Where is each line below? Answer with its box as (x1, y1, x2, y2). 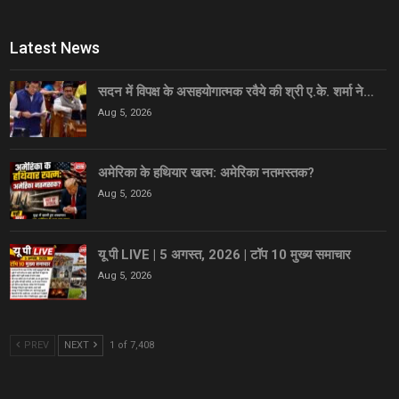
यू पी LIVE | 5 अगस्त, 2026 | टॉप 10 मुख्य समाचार (98, 246, 352, 263)
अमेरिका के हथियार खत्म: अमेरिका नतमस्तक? (98, 165, 315, 182)
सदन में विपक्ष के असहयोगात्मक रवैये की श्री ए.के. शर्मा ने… (98, 83, 375, 100)
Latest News (10, 37, 101, 57)
